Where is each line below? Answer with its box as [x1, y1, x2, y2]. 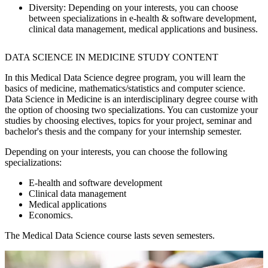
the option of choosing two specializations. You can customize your [5, 105, 258, 115]
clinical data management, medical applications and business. [29, 23, 258, 34]
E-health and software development [29, 178, 162, 188]
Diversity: [29, 2, 66, 13]
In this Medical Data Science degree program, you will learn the [5, 72, 245, 83]
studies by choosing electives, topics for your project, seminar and [5, 115, 252, 126]
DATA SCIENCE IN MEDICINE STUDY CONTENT [5, 52, 218, 63]
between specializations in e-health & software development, [29, 13, 257, 23]
